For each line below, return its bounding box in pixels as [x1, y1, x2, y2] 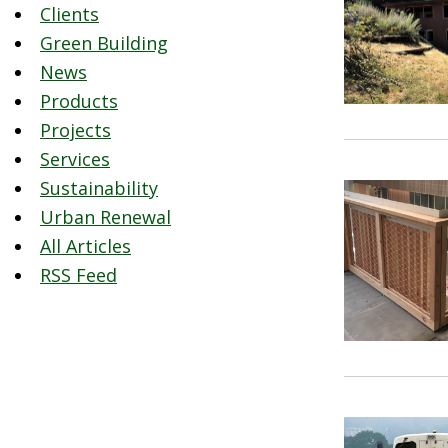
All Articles [40, 234, 131, 258]
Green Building [40, 31, 168, 55]
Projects [40, 118, 111, 142]
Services [40, 147, 110, 171]
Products [40, 89, 118, 113]
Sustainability [40, 176, 158, 200]
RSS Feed [40, 263, 117, 287]
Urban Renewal [40, 205, 171, 229]
